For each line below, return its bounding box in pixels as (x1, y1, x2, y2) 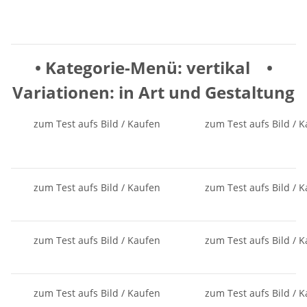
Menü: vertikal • (130, 56, 273, 79)
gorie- (82, 56, 130, 79)
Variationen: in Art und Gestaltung (12, 80, 295, 103)
